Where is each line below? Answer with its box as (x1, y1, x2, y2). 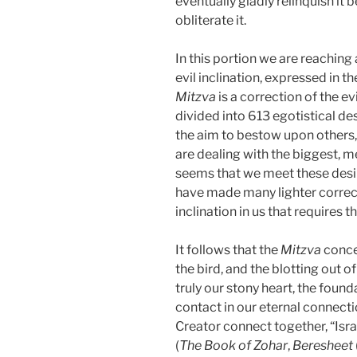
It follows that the (175, 241, 280, 257)
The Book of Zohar (179, 337, 288, 353)
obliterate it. (175, 12, 246, 28)
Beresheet (292, 337, 353, 353)
